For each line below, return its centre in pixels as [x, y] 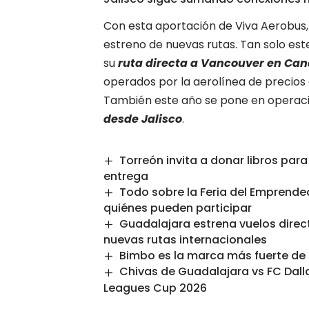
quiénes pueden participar [178, 208]
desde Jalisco [143, 119]
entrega [126, 177]
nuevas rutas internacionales [185, 240]
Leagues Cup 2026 [155, 288]
